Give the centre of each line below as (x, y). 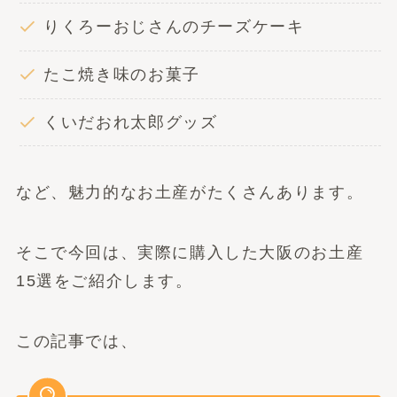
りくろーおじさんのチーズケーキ (174, 27)
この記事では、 (77, 341)
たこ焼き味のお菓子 (122, 75)
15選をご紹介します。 (104, 281)
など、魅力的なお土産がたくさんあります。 (190, 193)
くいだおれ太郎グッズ (131, 122)
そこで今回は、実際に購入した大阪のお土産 (190, 253)
